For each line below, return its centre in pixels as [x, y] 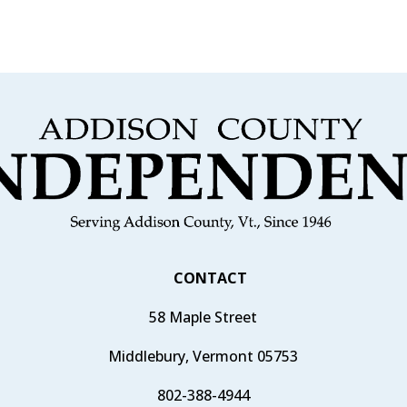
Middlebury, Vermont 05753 [203, 356]
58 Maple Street [203, 317]
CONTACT [211, 278]
